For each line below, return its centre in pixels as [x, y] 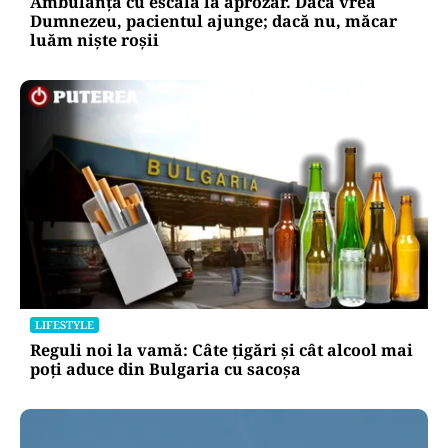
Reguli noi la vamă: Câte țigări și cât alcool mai [221, 349]
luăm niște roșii [94, 39]
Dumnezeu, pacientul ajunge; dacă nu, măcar [213, 20]
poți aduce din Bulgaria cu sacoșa [165, 368]
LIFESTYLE [64, 324]
